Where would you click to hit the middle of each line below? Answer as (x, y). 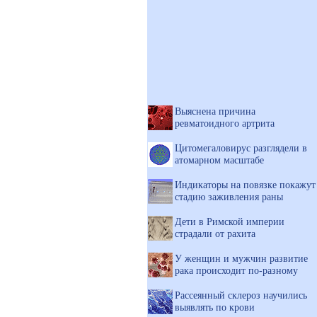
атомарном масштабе (219, 160)
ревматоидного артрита (225, 123)
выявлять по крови (215, 307)
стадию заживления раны (229, 197)
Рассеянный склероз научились (241, 295)
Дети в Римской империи (230, 221)
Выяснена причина (215, 111)
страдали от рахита (215, 234)
